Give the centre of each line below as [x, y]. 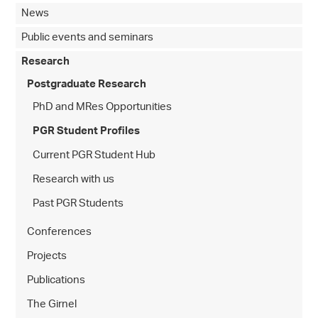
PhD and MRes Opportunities [103, 107]
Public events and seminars [88, 38]
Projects [47, 256]
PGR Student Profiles [87, 131]
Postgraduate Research [87, 84]
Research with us [74, 180]
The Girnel [52, 305]
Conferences [60, 232]
